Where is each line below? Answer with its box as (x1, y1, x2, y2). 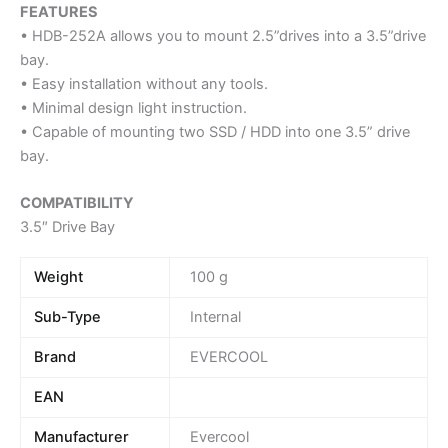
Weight (34, 267, 84, 286)
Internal (189, 307, 241, 326)
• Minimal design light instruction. (20, 99, 247, 118)
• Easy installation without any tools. (20, 75, 268, 94)
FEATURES (20, 3, 98, 22)
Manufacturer (34, 427, 130, 446)
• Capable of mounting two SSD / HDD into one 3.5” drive (20, 123, 410, 142)
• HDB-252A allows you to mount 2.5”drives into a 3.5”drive (20, 27, 426, 46)
